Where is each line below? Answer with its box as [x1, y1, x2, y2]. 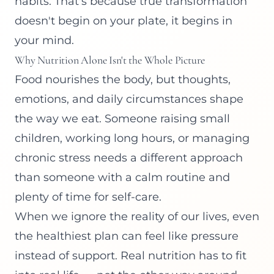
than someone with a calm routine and [15, 170, 230, 184]
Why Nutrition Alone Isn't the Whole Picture [15, 53, 206, 67]
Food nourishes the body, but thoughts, [15, 72, 231, 86]
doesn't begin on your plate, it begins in [15, 13, 232, 28]
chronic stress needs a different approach [15, 150, 243, 165]
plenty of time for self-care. [15, 190, 161, 204]
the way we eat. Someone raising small [15, 111, 230, 125]
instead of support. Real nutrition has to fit [15, 248, 246, 262]
